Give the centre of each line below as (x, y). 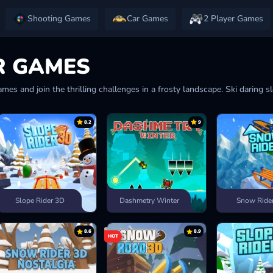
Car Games (147, 19)
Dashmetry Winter (149, 201)
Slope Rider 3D (40, 201)
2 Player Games (233, 19)
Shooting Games (59, 19)
